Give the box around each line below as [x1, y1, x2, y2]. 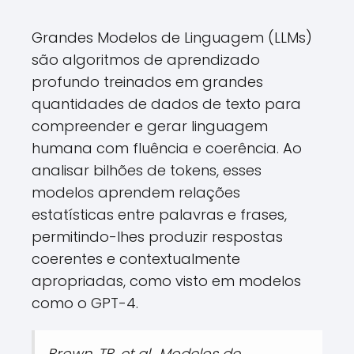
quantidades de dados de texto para [32, 94, 301, 114]
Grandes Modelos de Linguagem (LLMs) [32, 28, 312, 47]
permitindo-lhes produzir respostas [32, 227, 283, 247]
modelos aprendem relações [32, 183, 240, 202]
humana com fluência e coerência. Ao [32, 138, 302, 158]
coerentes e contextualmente [32, 249, 240, 269]
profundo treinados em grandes [32, 72, 263, 92]
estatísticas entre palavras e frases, [32, 205, 287, 224]
